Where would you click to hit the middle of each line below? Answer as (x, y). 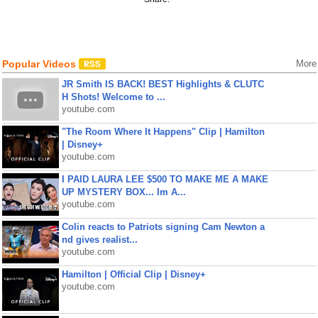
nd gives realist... (99, 240)
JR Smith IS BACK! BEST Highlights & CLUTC (163, 84)
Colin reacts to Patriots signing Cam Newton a (163, 227)
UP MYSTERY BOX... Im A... (124, 192)
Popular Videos (40, 64)
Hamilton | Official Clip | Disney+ (133, 274)
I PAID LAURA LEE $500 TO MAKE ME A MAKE (165, 179)
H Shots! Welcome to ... (113, 97)
